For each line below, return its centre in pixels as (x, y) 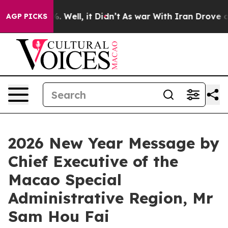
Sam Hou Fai (59, 216)
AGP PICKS (27, 16)
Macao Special (65, 180)
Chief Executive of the (93, 161)
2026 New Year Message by (114, 143)
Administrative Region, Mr (111, 198)
